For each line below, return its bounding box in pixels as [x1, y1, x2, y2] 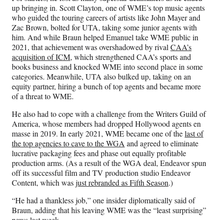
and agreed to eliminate [125, 138, 198, 149]
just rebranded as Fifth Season [76, 177, 168, 188]
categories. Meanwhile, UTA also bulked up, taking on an [12, 71, 191, 82]
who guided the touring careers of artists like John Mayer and [12, 12, 200, 23]
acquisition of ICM [12, 52, 70, 62]
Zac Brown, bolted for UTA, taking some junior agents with [12, 22, 197, 33]
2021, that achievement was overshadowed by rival [12, 42, 170, 53]
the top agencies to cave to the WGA [12, 138, 125, 149]
